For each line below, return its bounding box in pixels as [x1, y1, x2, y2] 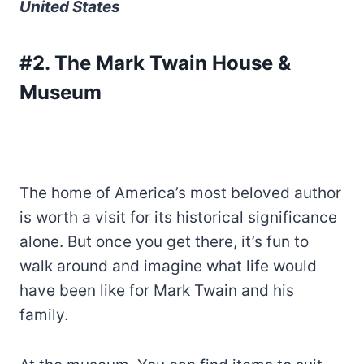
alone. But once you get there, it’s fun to [19, 232, 309, 252]
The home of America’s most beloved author [19, 184, 341, 203]
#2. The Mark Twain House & [19, 51, 291, 76]
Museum [19, 80, 102, 105]
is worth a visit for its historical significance [19, 208, 337, 227]
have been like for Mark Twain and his [19, 281, 294, 301]
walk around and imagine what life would [19, 257, 317, 276]
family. [19, 305, 68, 325]
